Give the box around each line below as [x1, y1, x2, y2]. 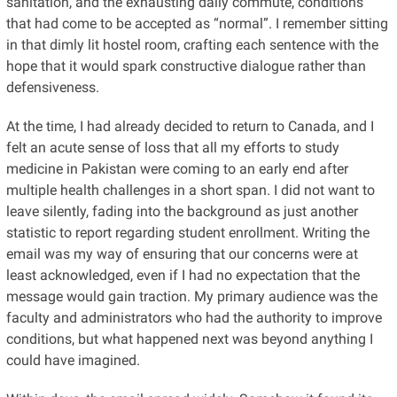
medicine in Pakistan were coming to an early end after [5, 160, 348, 177]
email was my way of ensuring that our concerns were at [5, 245, 358, 262]
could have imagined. [5, 351, 140, 369]
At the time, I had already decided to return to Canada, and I [5, 117, 374, 135]
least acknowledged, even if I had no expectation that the [5, 266, 360, 284]
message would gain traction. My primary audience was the [5, 287, 378, 305]
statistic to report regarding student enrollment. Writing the [5, 223, 370, 241]
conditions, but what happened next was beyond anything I [5, 330, 373, 347]
